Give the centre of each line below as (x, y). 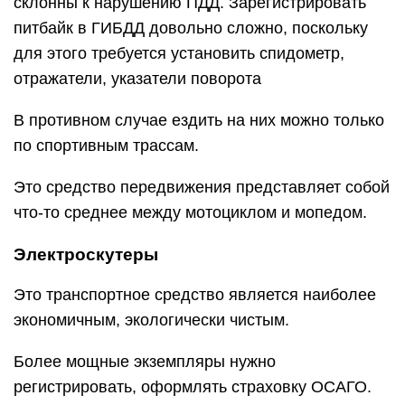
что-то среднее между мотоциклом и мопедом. (190, 212)
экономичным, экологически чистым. (151, 320)
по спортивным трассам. (106, 145)
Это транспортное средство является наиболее (195, 294)
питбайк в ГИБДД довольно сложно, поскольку (191, 28)
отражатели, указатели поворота (137, 78)
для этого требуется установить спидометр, (179, 53)
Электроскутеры (86, 254)
